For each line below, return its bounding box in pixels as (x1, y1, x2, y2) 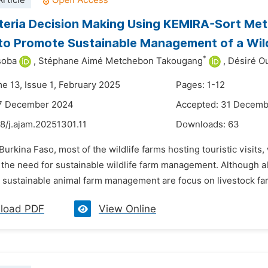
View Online (99, 203, 156, 215)
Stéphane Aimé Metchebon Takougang (38, 56, 203, 66)
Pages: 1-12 (176, 80, 225, 90)
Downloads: (176, 119, 228, 130)
